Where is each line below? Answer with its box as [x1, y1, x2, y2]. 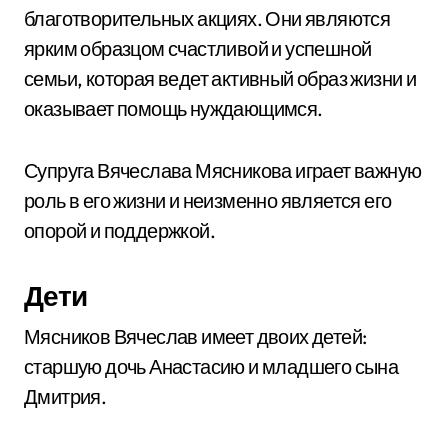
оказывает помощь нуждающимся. [24, 96, 323, 121]
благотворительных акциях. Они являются [24, 6, 391, 31]
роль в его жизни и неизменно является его [24, 188, 392, 213]
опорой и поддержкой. [24, 218, 215, 243]
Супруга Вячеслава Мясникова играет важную [24, 158, 422, 183]
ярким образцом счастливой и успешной [24, 36, 372, 61]
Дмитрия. [24, 384, 107, 409]
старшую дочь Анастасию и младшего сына [24, 354, 399, 379]
